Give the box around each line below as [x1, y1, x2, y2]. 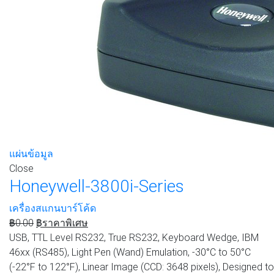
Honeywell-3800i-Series [9, 176, 184, 196]
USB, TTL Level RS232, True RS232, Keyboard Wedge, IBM [9, 231, 259, 243]
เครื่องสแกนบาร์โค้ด [9, 202, 96, 214]
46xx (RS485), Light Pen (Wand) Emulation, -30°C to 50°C [9, 246, 251, 258]
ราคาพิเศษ [42, 217, 88, 229]
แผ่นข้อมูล [9, 147, 53, 160]
